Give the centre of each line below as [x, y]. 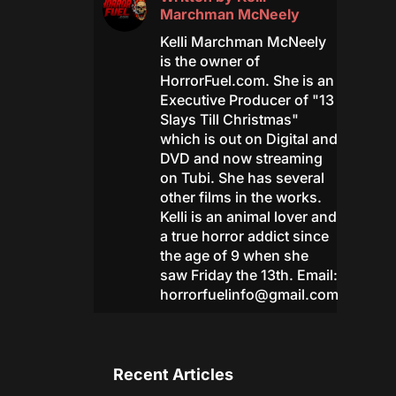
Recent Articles [174, 375]
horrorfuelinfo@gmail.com [249, 295]
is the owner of [209, 61]
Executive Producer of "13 [247, 100]
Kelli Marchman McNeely [243, 42]
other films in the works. [240, 198]
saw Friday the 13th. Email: [248, 275]
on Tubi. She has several [242, 178]
